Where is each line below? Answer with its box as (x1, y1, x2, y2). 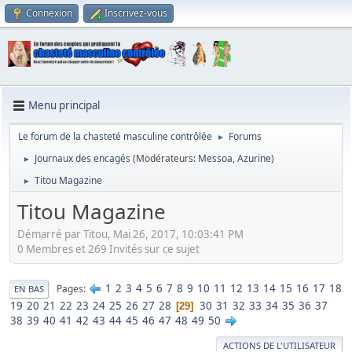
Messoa (198, 151, 233, 165)
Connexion (26, 6, 72, 20)
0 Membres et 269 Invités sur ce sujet (17, 242, 200, 257)
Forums (229, 129, 262, 143)
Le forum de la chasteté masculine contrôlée (18, 129, 212, 143)
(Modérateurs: (133, 151, 198, 165)
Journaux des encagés (35, 151, 130, 165)
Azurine (237, 151, 271, 165)
